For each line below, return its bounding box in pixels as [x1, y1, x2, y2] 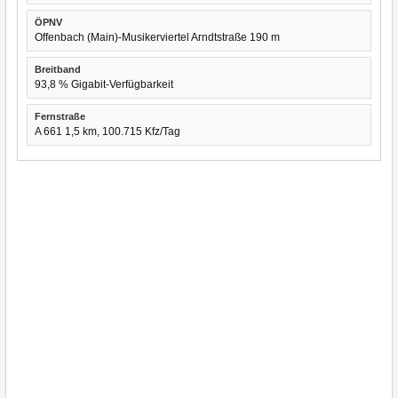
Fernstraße [35, 111, 85, 122]
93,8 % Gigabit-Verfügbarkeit [35, 78, 173, 91]
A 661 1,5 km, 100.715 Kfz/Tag [35, 125, 180, 138]
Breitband [35, 64, 81, 75]
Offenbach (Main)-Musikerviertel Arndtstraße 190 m [35, 31, 280, 44]
